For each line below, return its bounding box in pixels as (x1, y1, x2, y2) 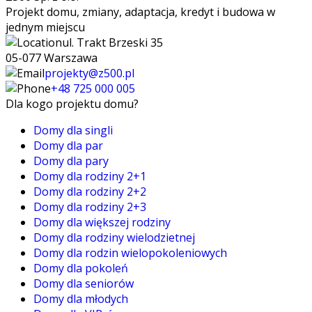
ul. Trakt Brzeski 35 (62, 35, 163, 50)
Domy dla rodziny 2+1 (33, 169, 146, 184)
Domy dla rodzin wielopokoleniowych (33, 245, 227, 260)
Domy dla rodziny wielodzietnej (33, 230, 195, 245)
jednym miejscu (6, 19, 85, 35)
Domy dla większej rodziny (33, 214, 171, 230)
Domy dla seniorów (33, 276, 134, 291)
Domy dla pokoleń (33, 260, 128, 276)
